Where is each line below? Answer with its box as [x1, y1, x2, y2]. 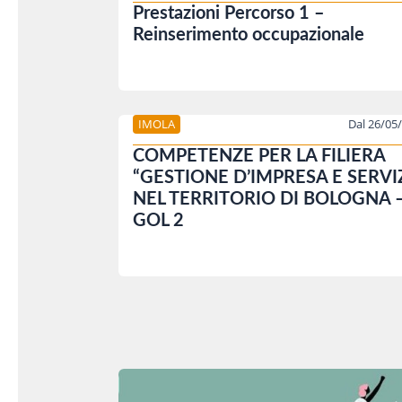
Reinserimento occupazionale [133, 25, 364, 44]
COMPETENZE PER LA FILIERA [133, 147, 385, 166]
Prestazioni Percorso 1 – [133, 4, 325, 22]
